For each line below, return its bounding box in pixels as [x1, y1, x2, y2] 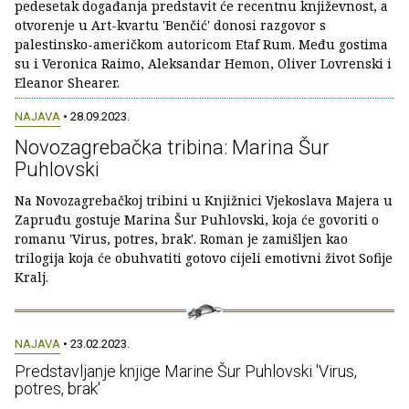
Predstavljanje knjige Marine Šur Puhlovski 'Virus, [15, 361, 357, 381]
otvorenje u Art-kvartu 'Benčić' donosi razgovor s [15, 16, 326, 34]
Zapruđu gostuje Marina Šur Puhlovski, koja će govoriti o [15, 210, 379, 228]
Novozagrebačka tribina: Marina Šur [15, 135, 330, 159]
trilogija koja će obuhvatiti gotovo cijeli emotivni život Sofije [15, 248, 393, 267]
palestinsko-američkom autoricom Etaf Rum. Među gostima [15, 35, 388, 53]
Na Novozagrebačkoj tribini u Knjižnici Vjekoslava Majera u [15, 191, 393, 209]
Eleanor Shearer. [15, 73, 120, 91]
